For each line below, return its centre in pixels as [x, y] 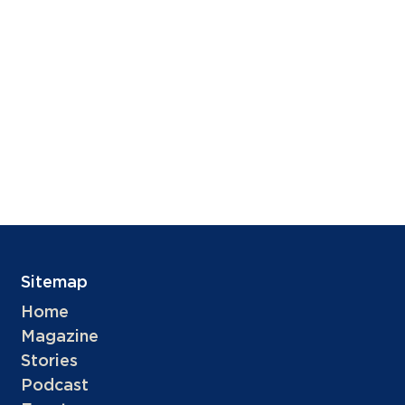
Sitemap [55, 283]
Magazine [60, 337]
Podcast [55, 386]
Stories [50, 362]
